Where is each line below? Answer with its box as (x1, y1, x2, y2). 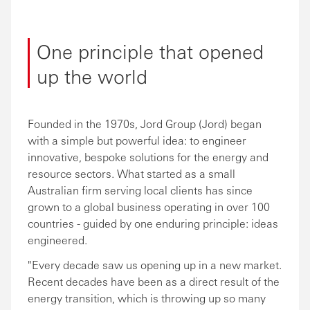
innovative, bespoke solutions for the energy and (28, 149, 268, 164)
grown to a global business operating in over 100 (28, 199, 270, 214)
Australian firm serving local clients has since (28, 183, 253, 197)
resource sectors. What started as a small (28, 166, 235, 181)
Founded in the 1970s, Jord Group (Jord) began (28, 116, 262, 131)
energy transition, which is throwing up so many (28, 291, 266, 305)
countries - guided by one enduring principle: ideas (28, 216, 278, 230)
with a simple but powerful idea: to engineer (28, 133, 246, 147)
